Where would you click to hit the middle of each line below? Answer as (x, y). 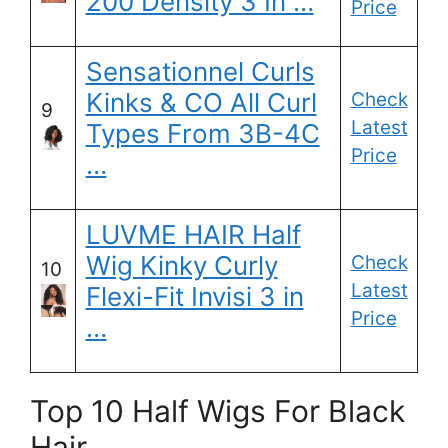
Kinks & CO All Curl (201, 103)
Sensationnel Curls (200, 72)
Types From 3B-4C (202, 134)
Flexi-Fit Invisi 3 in (194, 297)
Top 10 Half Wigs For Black (217, 411)
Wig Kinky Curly (181, 266)
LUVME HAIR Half (193, 235)
